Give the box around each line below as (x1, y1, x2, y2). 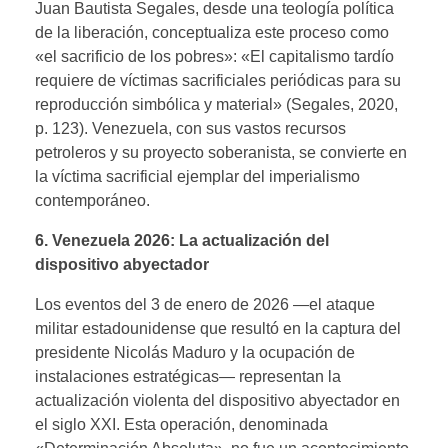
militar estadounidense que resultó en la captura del (35, 319, 401, 337)
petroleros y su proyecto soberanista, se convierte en (35, 143, 407, 161)
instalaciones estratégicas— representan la (35, 367, 341, 385)
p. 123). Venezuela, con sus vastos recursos (35, 119, 346, 137)
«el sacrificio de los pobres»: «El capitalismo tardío (35, 47, 394, 65)
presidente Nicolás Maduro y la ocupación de (35, 343, 355, 361)
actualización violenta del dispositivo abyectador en (35, 391, 400, 409)
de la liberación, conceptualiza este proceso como (35, 23, 389, 41)
